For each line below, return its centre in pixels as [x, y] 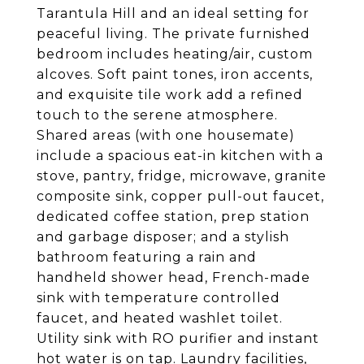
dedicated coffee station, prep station [173, 217]
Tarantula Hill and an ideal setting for [173, 13]
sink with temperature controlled [158, 298]
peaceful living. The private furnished [173, 34]
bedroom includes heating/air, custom [175, 54]
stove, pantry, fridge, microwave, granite [182, 176]
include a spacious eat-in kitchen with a [180, 156]
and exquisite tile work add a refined [170, 95]
